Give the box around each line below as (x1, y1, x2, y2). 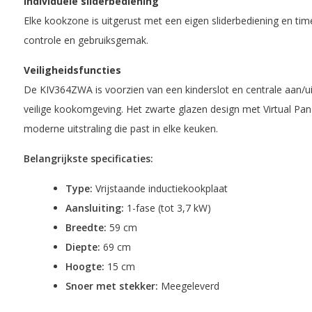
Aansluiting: (65, 201, 124, 214)
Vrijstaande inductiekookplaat (92, 182, 228, 195)
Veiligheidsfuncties (23, 63, 121, 77)
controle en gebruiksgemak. (23, 33, 148, 47)
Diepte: (65, 240, 100, 253)
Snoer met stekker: (65, 279, 158, 292)
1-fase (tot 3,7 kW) (123, 201, 211, 214)
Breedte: (65, 221, 107, 234)
